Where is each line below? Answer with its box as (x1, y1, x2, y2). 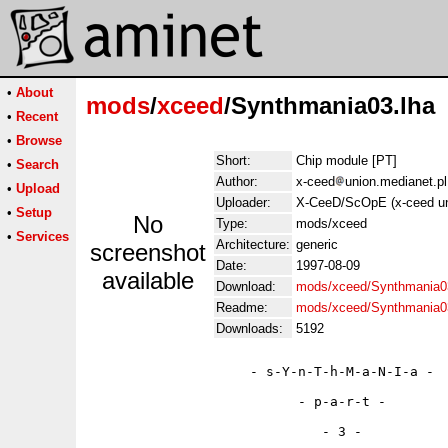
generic (296, 237, 338, 252)
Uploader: (216, 195, 271, 210)
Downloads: (216, 321, 283, 336)
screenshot (90, 239, 206, 266)
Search (16, 157, 59, 172)
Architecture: (216, 237, 290, 252)
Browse (16, 133, 62, 148)
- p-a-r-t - (90, 394, 386, 409)
